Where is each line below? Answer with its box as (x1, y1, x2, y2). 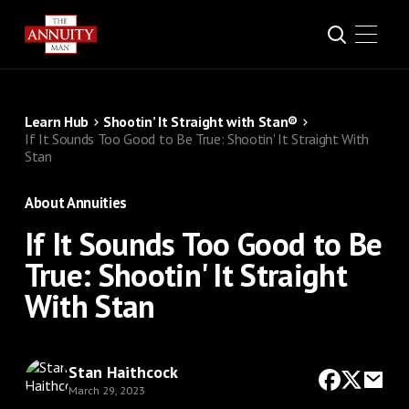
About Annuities (24, 193, 127, 213)
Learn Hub (24, 112, 89, 131)
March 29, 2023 (68, 383, 145, 397)
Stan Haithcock (68, 361, 178, 383)
